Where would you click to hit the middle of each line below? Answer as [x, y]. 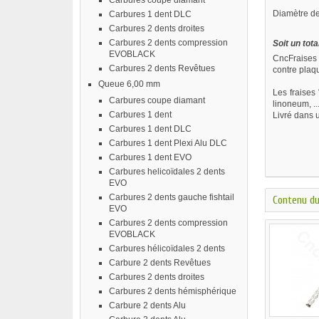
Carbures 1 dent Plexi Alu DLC [168, 143]
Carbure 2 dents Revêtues [160, 263]
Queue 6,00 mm [129, 84]
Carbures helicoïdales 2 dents [167, 172]
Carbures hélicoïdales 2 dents [167, 249]
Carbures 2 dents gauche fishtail [172, 197]
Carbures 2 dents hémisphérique [173, 291]
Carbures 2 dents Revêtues [162, 68]
